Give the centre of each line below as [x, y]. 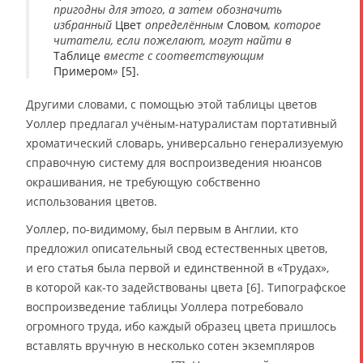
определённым [184, 24]
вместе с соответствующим [184, 55]
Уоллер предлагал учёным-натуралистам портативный [181, 123]
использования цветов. [92, 201]
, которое [295, 24]
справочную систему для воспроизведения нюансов [174, 162]
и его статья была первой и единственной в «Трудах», [177, 267]
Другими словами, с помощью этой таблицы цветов [171, 104]
